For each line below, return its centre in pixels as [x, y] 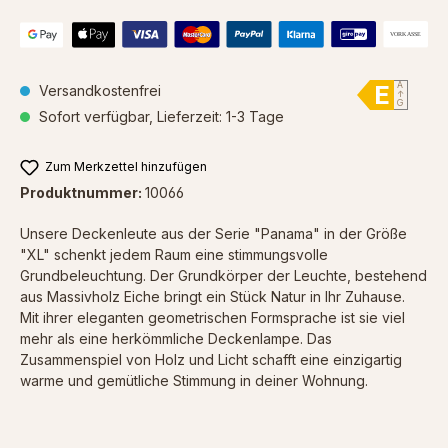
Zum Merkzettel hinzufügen [126, 166]
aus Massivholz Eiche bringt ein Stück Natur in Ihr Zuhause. [214, 297]
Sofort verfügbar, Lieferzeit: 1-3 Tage [159, 116]
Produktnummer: [82, 193]
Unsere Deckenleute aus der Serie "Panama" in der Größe [213, 234]
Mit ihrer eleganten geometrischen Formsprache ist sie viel [212, 318]
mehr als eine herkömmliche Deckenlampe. [163, 339]
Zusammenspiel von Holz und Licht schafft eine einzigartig [211, 360]
